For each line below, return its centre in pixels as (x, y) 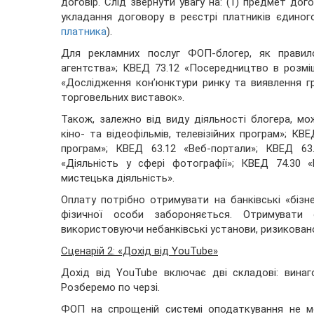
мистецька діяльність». (118, 178)
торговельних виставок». (123, 98)
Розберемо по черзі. (110, 288)
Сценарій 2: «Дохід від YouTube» (139, 251)
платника (84, 32)
